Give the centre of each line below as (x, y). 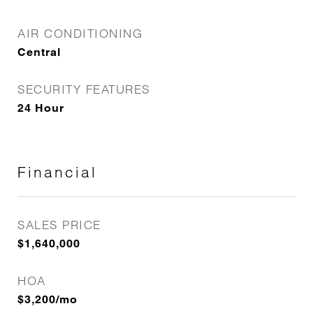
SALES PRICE (59, 225)
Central (39, 52)
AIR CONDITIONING (80, 33)
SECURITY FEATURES (84, 89)
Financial (57, 172)
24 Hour (41, 108)
